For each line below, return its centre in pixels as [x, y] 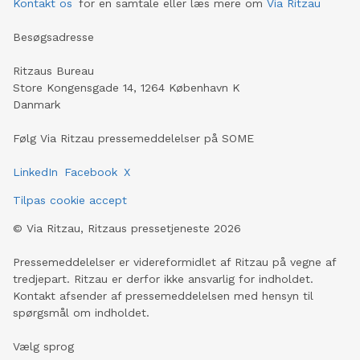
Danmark [37, 104]
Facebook [91, 172]
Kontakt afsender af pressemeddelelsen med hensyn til [163, 295]
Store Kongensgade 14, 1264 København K [127, 87]
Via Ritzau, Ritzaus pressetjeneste [118, 228]
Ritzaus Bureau [53, 70]
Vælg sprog [43, 346]
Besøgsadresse [53, 37]
